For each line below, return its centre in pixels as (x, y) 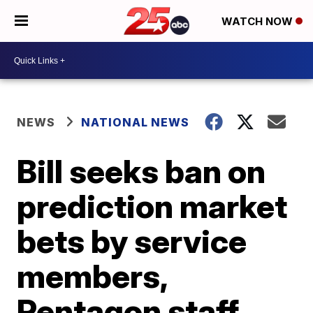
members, (92, 276)
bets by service (132, 241)
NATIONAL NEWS (136, 122)
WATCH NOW (259, 22)
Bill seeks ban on (141, 171)
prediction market (152, 206)
